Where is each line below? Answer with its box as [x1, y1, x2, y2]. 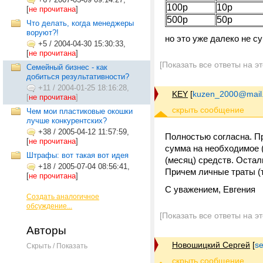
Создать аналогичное [26, 193, 99, 201]
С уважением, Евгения [165, 184, 255, 194]
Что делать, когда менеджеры [26, 19, 134, 28]
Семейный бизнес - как [26, 63, 107, 72]
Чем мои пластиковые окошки [26, 107, 133, 116]
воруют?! [26, 28, 59, 37]
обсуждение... [26, 202, 72, 210]
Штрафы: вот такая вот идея [26, 151, 129, 160]
